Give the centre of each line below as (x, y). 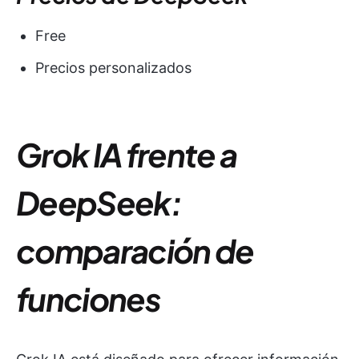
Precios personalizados (113, 68)
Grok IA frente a (127, 155)
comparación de (135, 251)
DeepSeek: (99, 203)
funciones (88, 299)
